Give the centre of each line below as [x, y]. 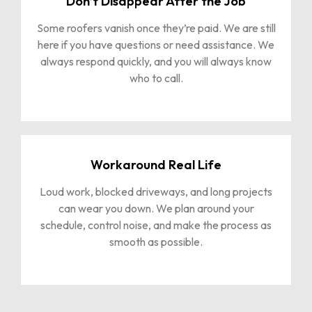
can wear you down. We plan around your [156, 208]
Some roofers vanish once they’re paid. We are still [156, 28]
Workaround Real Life [156, 164]
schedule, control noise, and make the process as [156, 225]
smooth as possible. [156, 241]
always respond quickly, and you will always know [156, 61]
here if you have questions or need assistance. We [156, 44]
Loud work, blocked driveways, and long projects [156, 191]
